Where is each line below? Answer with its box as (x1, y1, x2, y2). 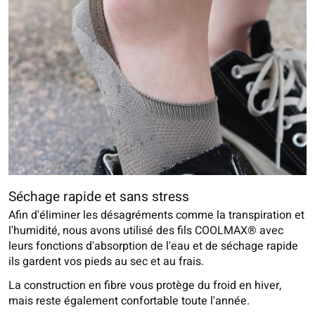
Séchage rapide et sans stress (8, 186, 189, 207)
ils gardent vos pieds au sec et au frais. (8, 253, 204, 271)
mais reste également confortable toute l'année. (8, 292, 250, 310)
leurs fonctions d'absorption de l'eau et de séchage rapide (8, 238, 298, 255)
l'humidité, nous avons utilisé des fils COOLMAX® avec (8, 222, 283, 240)
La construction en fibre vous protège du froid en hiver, (8, 277, 281, 295)
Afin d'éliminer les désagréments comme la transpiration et (8, 207, 304, 224)
